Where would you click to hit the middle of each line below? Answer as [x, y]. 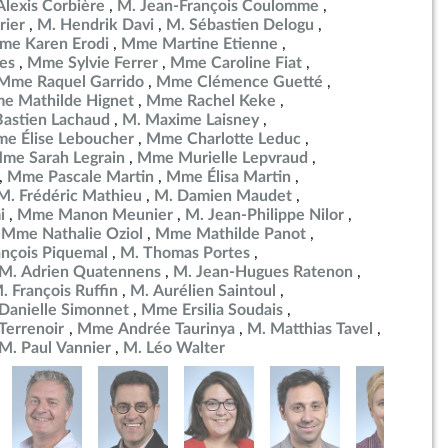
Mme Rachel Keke [211, 101]
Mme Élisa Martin [228, 177]
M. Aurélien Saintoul [203, 291]
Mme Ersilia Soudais [212, 310]
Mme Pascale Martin [80, 177]
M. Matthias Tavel [310, 329]
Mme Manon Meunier [95, 215]
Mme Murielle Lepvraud [222, 158]
